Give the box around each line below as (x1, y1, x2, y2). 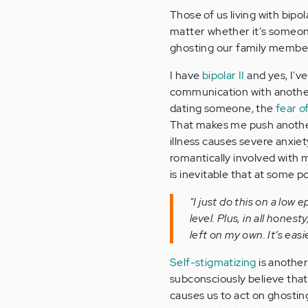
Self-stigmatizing (170, 255, 256, 270)
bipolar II (201, 68, 245, 83)
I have (170, 68, 202, 83)
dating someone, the (170, 101, 276, 116)
